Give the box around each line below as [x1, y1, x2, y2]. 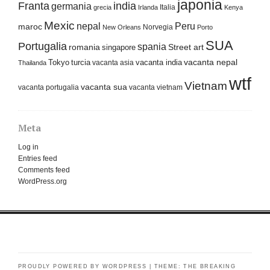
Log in [18, 142, 39, 151]
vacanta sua [81, 82, 127, 92]
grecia [93, 3, 111, 11]
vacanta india [136, 57, 182, 67]
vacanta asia [92, 58, 134, 67]
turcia [71, 57, 90, 67]
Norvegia [143, 22, 173, 31]
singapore [102, 42, 136, 52]
